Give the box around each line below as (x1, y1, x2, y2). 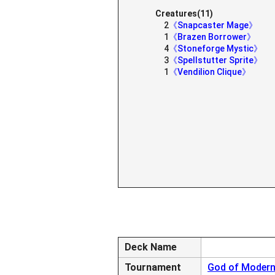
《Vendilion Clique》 (169, 67, 250, 77)
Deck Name (125, 241, 177, 253)
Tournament (125, 261, 181, 273)
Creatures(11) (155, 9, 213, 18)
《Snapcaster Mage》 (169, 20, 257, 30)
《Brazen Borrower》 (169, 32, 255, 42)
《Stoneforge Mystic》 (169, 44, 262, 53)
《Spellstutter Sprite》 (169, 55, 262, 65)
